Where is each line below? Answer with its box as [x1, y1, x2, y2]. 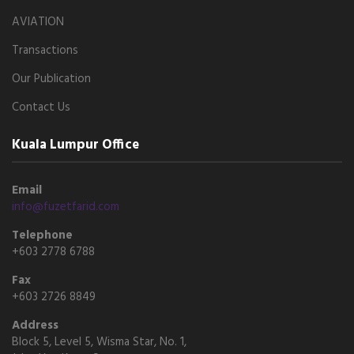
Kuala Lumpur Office [12, 134, 139, 156]
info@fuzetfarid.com [12, 197, 119, 217]
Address [12, 315, 58, 335]
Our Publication [12, 69, 91, 88]
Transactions [12, 40, 78, 60]
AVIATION [12, 12, 64, 32]
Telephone [12, 225, 73, 245]
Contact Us [12, 97, 70, 117]
